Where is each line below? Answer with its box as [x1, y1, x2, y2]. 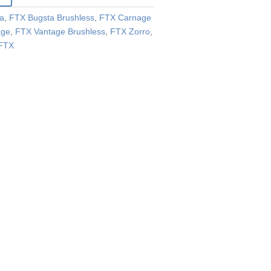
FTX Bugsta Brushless [9, 12, 95, 22]
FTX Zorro [110, 26, 151, 36]
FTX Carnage [99, 12, 152, 22]
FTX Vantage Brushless [15, 26, 106, 36]
